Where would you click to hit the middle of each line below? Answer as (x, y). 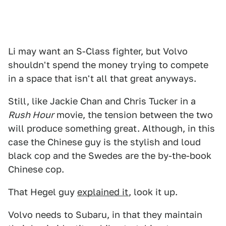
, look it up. (153, 192)
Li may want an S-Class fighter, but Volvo (98, 51)
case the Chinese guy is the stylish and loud (104, 142)
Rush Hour (31, 115)
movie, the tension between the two (133, 115)
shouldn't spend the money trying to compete (108, 65)
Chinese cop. (36, 169)
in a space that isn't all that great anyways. (102, 78)
